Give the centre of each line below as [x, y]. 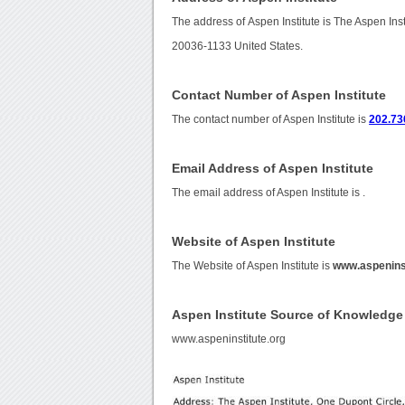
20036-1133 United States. [238, 47]
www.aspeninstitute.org [229, 339]
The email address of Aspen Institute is [268, 193]
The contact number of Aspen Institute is [271, 120]
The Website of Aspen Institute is [253, 266]
